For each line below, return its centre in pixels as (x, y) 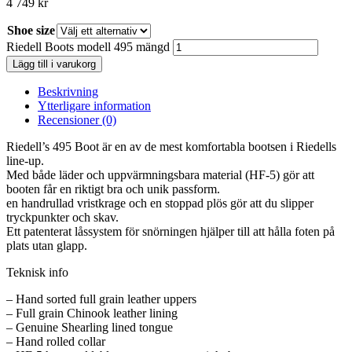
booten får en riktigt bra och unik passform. (113, 189)
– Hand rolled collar (56, 342)
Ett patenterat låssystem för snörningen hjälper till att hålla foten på (170, 232)
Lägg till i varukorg (54, 64)
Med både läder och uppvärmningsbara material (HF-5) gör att (160, 175)
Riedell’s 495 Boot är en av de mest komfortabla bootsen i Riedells (171, 147)
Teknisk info (37, 273)
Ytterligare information (94, 106)
